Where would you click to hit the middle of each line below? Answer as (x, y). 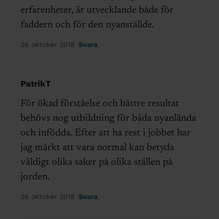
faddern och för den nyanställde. (87, 25)
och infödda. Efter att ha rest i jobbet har (105, 133)
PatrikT (35, 84)
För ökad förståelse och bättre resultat (99, 104)
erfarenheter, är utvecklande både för (97, 11)
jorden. (35, 177)
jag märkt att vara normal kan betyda (97, 148)
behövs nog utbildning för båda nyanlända (108, 119)
